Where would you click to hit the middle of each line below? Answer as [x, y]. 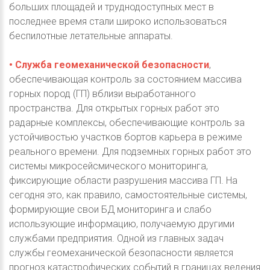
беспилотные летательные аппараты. [91, 36]
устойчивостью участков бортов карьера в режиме [126, 137]
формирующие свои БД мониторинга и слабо [110, 209]
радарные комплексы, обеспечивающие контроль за [127, 123]
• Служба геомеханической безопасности [109, 65]
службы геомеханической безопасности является [121, 253]
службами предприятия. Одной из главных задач [116, 238]
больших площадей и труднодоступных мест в [111, 7]
